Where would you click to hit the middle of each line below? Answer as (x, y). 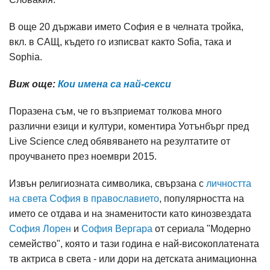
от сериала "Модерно (202, 229)
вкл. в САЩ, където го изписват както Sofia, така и (120, 42)
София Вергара (117, 229)
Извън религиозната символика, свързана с (108, 184)
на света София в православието (84, 199)
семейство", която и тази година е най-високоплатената (134, 244)
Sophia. (26, 57)
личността (229, 184)
